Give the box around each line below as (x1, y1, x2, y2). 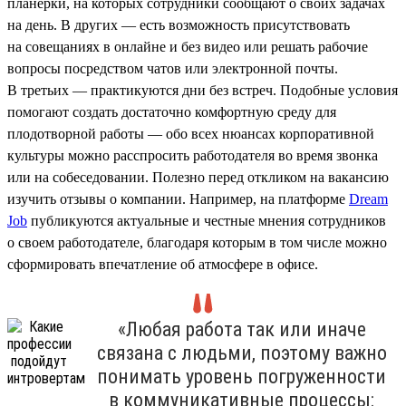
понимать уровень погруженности (97, 364, 386, 388)
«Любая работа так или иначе (117, 317, 366, 341)
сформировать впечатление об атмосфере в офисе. (7, 256, 318, 272)
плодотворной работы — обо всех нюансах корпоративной (7, 125, 374, 141)
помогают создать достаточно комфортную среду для (7, 103, 336, 120)
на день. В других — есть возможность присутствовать (7, 16, 350, 33)
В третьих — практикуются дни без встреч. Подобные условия (7, 82, 398, 98)
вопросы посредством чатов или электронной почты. (7, 60, 338, 76)
